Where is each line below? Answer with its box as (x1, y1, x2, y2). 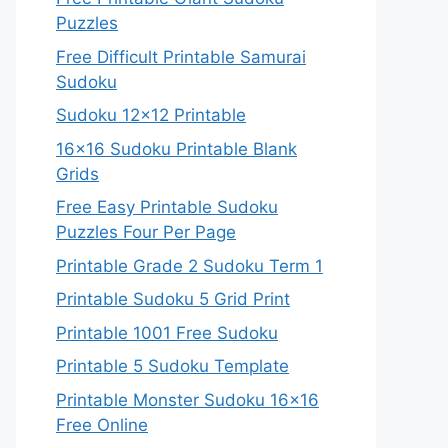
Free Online (56, 414, 148, 435)
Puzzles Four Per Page (56, 222, 236, 242)
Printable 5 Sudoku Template (56, 356, 289, 376)
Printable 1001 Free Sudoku (56, 322, 278, 343)
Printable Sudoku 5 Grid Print (56, 289, 290, 309)
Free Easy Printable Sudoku (56, 197, 278, 217)
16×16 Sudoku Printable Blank (56, 138, 297, 159)
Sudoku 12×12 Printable (56, 105, 246, 125)
